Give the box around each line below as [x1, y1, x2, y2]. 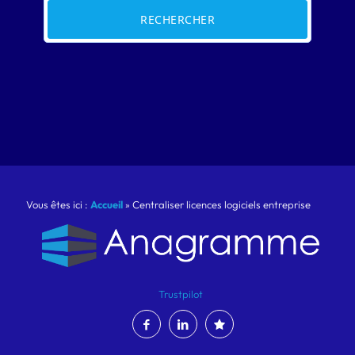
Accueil [90, 198, 123, 212]
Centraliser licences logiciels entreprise [132, 198, 311, 212]
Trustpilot [158, 288, 203, 301]
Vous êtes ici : [26, 198, 90, 212]
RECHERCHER [140, 12, 215, 28]
